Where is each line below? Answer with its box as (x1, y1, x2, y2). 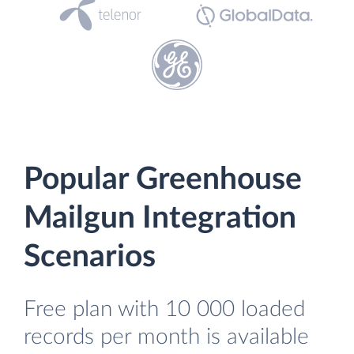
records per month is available (24, 326, 309, 348)
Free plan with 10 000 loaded (24, 298, 305, 321)
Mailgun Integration (24, 203, 296, 234)
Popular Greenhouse (24, 164, 302, 195)
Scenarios (24, 242, 156, 273)
